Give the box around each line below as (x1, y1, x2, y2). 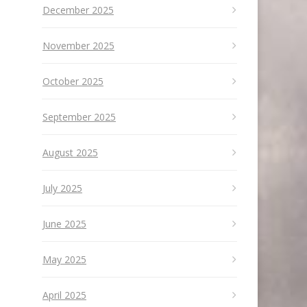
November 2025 (42, 39, 114, 52)
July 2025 (42, 182, 82, 195)
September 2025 (42, 110, 116, 123)
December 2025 (42, 3, 114, 16)
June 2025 (42, 217, 86, 230)
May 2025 (42, 253, 86, 266)
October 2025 (42, 75, 103, 88)
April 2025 (42, 288, 86, 302)
